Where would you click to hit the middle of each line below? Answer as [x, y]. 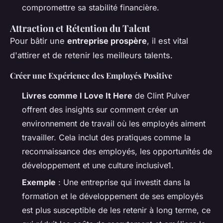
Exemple [39, 182]
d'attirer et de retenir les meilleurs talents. [91, 55]
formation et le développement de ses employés [112, 196]
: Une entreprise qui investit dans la [123, 182]
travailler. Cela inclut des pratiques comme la [106, 137]
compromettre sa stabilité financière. [91, 7]
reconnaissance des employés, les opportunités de [117, 151]
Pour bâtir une [39, 41]
